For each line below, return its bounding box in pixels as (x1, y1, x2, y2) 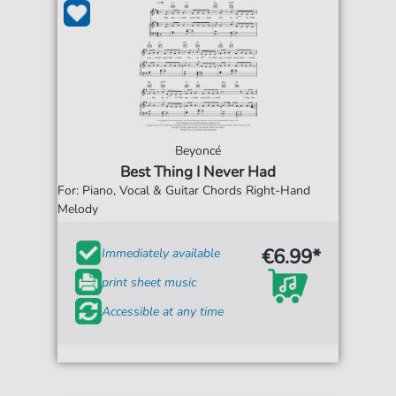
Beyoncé (175, 142, 221, 159)
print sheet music (102, 273, 197, 291)
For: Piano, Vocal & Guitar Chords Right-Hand (57, 182, 311, 199)
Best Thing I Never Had (120, 162, 276, 182)
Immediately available (102, 244, 221, 262)
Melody (57, 201, 99, 217)
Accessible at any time (102, 302, 225, 320)
